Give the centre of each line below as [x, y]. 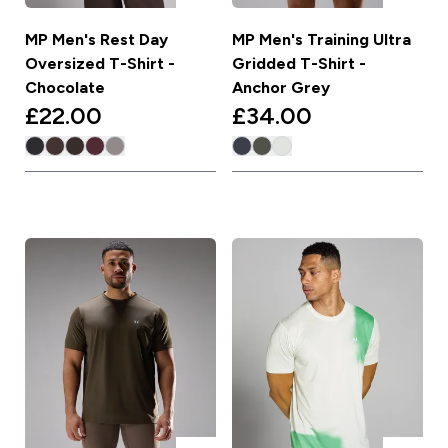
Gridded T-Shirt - [299, 63]
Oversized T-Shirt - [99, 63]
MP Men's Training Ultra [321, 39]
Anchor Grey [281, 87]
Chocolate [64, 87]
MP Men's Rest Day [96, 39]
